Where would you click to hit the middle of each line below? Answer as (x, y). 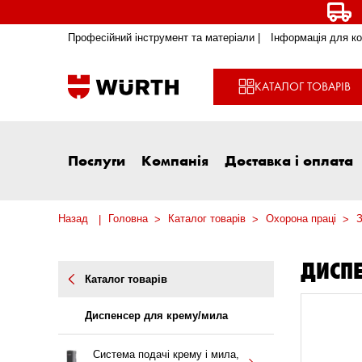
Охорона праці (301, 219)
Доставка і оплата (289, 160)
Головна (128, 219)
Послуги (97, 160)
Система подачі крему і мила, (166, 354)
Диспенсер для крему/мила (156, 316)
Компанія (175, 160)
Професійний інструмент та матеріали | (164, 38)
